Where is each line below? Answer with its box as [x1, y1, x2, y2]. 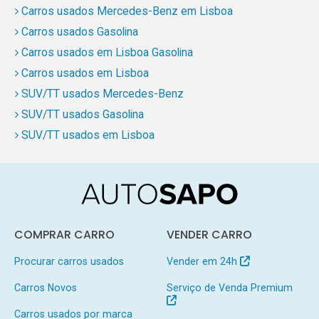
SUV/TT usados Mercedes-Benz [21, 87, 184, 101]
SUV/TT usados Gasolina [21, 108, 144, 122]
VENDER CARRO [166, 227, 252, 243]
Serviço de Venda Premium [166, 282, 293, 294]
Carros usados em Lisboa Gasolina [21, 46, 193, 60]
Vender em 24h [166, 256, 240, 268]
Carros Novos [14, 282, 77, 294]
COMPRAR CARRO [14, 227, 115, 243]
